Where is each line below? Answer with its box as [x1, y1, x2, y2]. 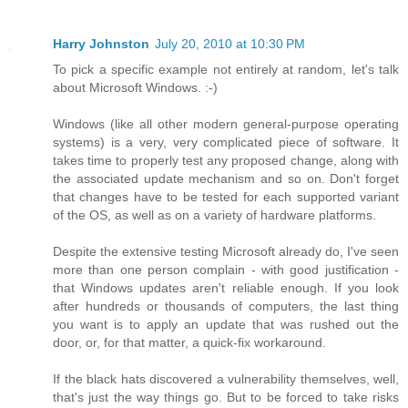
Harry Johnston [53, 36, 149, 51]
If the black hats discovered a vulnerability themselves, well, [53, 371, 399, 386]
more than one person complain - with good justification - [53, 261, 399, 277]
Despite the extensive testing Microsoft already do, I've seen [53, 243, 399, 259]
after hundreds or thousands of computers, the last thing [53, 298, 399, 313]
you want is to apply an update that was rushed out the [53, 316, 399, 331]
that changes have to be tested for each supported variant [53, 189, 399, 204]
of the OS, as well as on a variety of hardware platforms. [53, 207, 376, 222]
